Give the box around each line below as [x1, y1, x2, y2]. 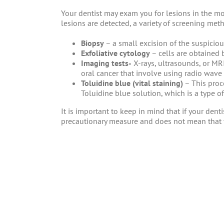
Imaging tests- [81, 58, 131, 68]
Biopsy [81, 38, 105, 48]
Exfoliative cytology [81, 48, 151, 58]
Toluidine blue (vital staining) [81, 78, 183, 88]
